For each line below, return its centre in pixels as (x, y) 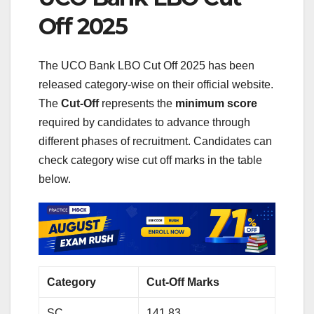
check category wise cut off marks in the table (150, 161)
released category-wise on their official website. (156, 85)
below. (55, 179)
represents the (137, 104)
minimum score (216, 104)
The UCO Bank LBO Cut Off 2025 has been (146, 66)
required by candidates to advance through (144, 123)
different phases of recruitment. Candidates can (155, 142)
